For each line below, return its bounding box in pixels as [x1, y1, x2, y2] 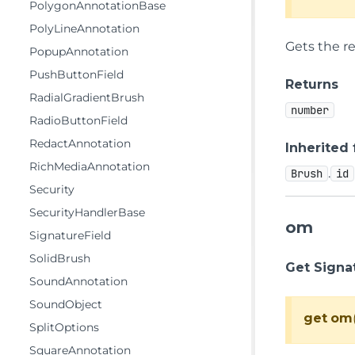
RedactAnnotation [29, 136, 131, 151]
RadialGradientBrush [29, 90, 144, 105]
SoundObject [29, 297, 102, 311]
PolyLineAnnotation [29, 21, 139, 36]
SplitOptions [29, 320, 99, 334]
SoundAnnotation [29, 274, 128, 288]
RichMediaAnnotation [29, 159, 150, 174]
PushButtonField [29, 67, 124, 82]
